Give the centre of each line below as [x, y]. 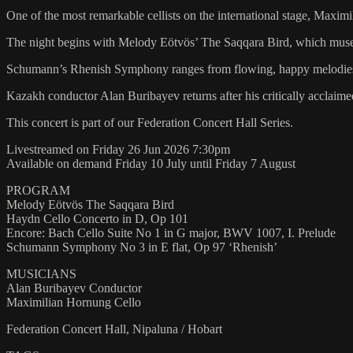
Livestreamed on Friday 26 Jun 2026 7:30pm [118, 150]
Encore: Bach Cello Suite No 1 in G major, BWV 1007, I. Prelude [171, 233]
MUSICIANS [41, 274]
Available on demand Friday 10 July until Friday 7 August [151, 164]
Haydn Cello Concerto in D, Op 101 [97, 219]
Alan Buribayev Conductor [74, 288]
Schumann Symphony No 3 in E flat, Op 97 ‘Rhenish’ [142, 247]
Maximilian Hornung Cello [74, 303]
